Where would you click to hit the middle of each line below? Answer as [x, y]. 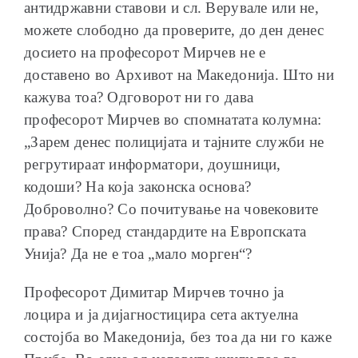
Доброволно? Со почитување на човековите [171, 209]
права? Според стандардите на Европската [165, 231]
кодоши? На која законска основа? [138, 186]
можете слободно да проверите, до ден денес [174, 30]
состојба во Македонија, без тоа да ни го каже [178, 336]
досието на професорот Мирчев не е [145, 52]
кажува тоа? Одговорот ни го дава [139, 97]
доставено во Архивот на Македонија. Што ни [179, 74]
